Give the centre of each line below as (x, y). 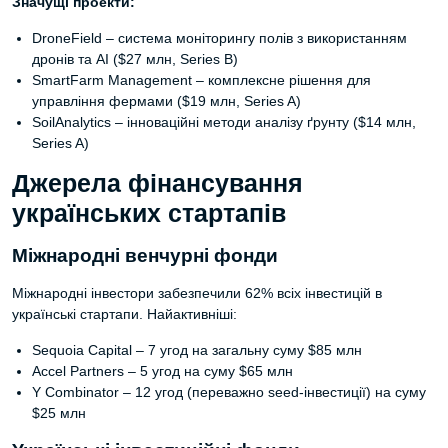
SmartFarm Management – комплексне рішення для (201, 80)
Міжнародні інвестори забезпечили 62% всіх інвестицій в (197, 293)
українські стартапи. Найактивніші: (124, 314)
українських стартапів (149, 213)
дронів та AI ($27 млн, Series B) (135, 59)
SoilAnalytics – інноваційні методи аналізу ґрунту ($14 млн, (224, 122)
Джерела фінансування (157, 183)
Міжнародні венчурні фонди (145, 255)
